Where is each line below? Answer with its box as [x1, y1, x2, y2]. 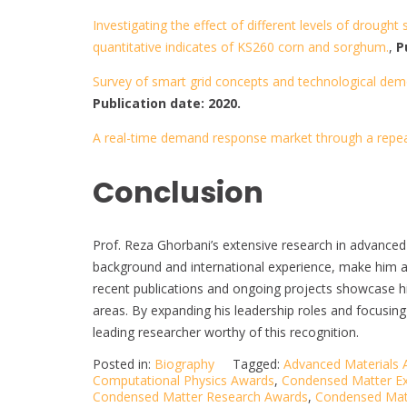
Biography [154, 355, 214, 373]
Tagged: [233, 355, 283, 373]
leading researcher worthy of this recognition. [93, 323, 359, 342]
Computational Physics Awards [93, 372, 274, 390]
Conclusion [93, 171, 263, 213]
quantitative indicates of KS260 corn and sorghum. [93, 38, 389, 56]
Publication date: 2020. [93, 94, 241, 113]
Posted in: [93, 355, 154, 373]
